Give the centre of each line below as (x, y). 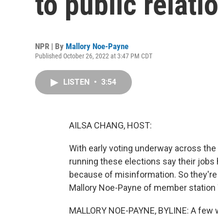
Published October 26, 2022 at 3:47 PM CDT (94, 56)
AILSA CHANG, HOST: (110, 125)
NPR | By (50, 46)
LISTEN (77, 82)
